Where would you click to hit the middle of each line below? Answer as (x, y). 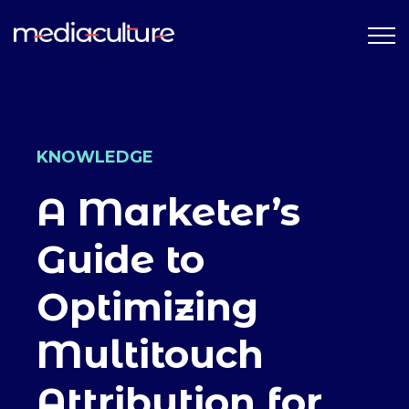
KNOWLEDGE (95, 157)
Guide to (121, 259)
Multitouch (150, 354)
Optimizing (147, 307)
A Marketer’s (168, 212)
